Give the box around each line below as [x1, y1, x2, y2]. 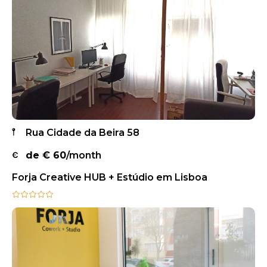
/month [66, 150, 101, 162]
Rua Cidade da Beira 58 [26, 127, 139, 139]
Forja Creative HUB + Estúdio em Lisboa [12, 172, 207, 184]
